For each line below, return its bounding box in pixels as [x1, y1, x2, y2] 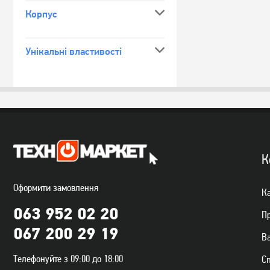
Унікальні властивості [25, 45, 122, 57]
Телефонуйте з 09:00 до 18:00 [13, 252, 123, 265]
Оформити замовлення [13, 181, 98, 193]
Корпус [25, 8, 57, 20]
